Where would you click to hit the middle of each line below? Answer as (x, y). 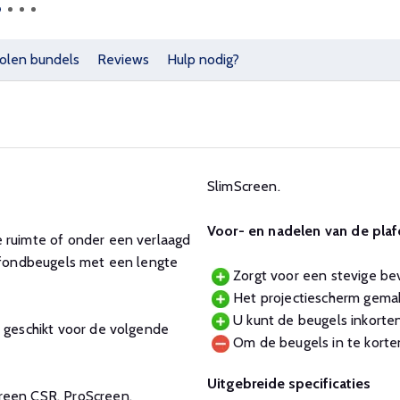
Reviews (123, 59)
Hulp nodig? (203, 59)
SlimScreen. (244, 186)
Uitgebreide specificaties (289, 383)
